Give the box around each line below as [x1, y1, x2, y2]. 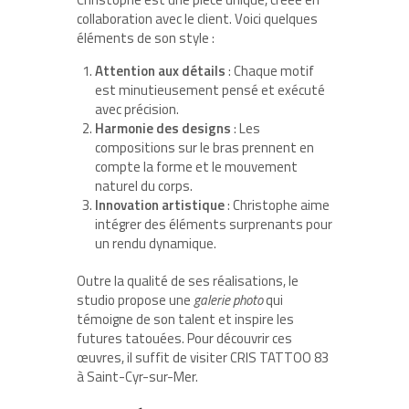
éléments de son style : [77, 26, 215, 48]
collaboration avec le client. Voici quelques [77, 7, 318, 29]
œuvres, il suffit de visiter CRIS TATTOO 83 [77, 346, 329, 368]
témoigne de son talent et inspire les [77, 308, 294, 330]
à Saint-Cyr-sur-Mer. [77, 365, 198, 387]
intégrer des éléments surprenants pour [95, 213, 332, 235]
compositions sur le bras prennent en [95, 136, 314, 158]
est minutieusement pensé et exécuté [95, 79, 325, 100]
